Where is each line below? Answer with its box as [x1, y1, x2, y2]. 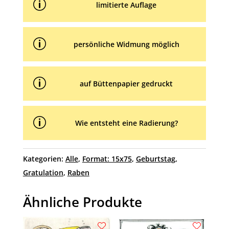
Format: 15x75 [82, 153, 132, 164]
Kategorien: [22, 153, 65, 164]
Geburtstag [135, 153, 175, 164]
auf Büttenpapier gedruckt [80, 78, 173, 88]
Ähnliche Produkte [22, 192, 142, 211]
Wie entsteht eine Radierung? [75, 118, 178, 128]
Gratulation [22, 167, 63, 177]
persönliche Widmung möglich [73, 39, 179, 49]
